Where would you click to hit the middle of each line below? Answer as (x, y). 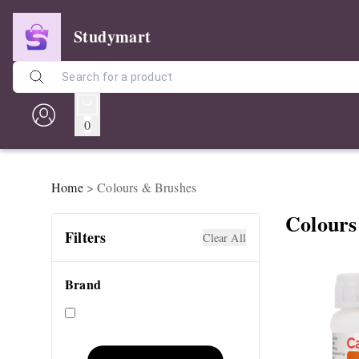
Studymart (113, 36)
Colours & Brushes (147, 187)
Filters (86, 237)
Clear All (224, 238)
